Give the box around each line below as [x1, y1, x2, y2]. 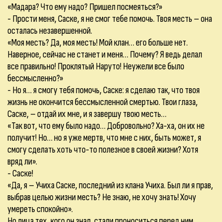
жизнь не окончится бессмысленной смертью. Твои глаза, [7, 96, 198, 108]
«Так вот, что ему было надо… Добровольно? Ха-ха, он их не [7, 120, 205, 132]
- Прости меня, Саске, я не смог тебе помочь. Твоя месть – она [7, 13, 212, 25]
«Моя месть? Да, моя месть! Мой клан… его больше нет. [7, 37, 188, 49]
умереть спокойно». [7, 203, 73, 215]
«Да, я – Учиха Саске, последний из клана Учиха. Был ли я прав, [7, 179, 213, 191]
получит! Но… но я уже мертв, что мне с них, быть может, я [7, 132, 201, 144]
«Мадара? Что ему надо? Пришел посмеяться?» [7, 1, 163, 13]
